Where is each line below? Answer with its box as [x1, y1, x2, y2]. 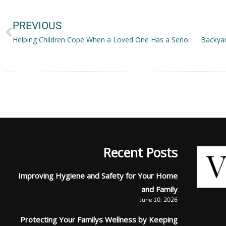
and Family [141, 184, 178, 194]
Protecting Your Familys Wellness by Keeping [20, 214, 178, 224]
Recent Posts [103, 143, 178, 161]
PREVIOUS [13, 19, 62, 32]
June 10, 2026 [140, 195, 178, 204]
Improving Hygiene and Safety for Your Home [18, 170, 178, 181]
